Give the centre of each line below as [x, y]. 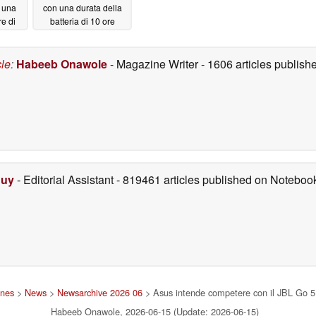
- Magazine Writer [154, 64]
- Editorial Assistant [65, 180]
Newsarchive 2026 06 [100, 293]
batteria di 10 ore [82, 21]
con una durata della [82, 8]
